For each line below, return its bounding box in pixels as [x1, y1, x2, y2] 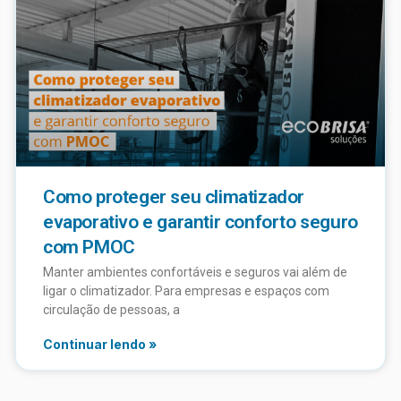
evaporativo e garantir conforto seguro [43, 211, 358, 234]
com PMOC [43, 236, 135, 259]
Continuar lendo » [43, 337, 157, 353]
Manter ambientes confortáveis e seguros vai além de [43, 265, 347, 280]
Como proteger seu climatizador [43, 186, 305, 209]
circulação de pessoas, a [43, 303, 180, 318]
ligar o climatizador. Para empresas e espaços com [43, 284, 329, 299]
